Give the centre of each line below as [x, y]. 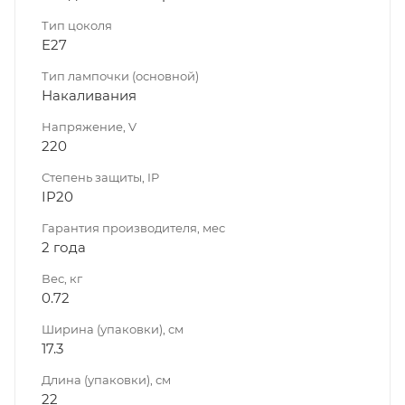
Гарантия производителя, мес [133, 227]
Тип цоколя [77, 25]
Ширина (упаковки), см [113, 329]
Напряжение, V [89, 126]
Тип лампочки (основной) [120, 75]
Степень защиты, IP [100, 177]
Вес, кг [62, 278]
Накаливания [89, 95]
